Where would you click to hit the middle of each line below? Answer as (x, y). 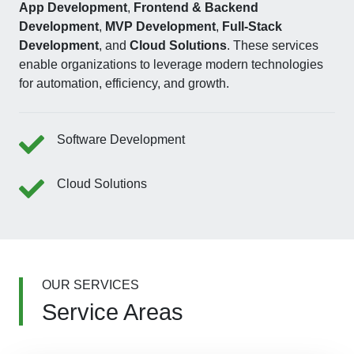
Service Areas (113, 312)
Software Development (121, 139)
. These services (273, 45)
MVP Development (160, 26)
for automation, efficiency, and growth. (124, 83)
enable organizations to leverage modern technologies (171, 64)
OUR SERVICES (90, 285)
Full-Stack (252, 26)
